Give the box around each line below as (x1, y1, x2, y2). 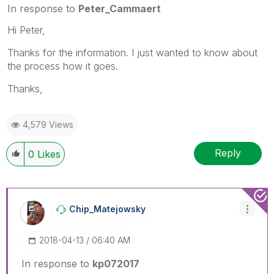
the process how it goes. (7, 59, 118, 72)
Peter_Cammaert (78, 2, 161, 15)
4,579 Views (23, 119, 73, 130)
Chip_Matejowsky (69, 203, 146, 214)
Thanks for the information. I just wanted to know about (7, 46, 257, 59)
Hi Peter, (7, 23, 45, 36)
